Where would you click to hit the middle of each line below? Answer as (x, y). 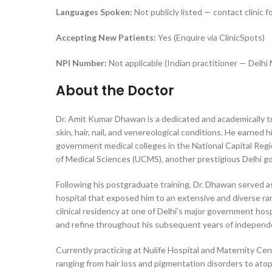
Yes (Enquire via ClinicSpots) (210, 37)
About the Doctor (115, 91)
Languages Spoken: (94, 12)
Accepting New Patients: (106, 37)
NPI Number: (81, 63)
